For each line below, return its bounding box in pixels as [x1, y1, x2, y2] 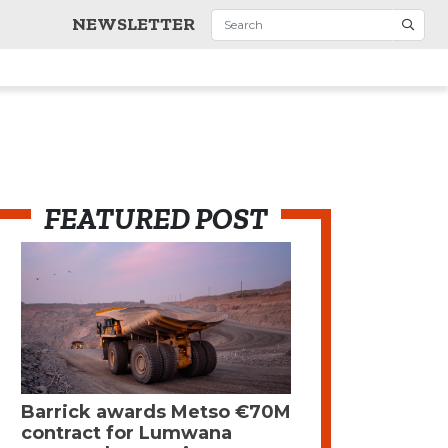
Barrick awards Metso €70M [21, 401, 291, 424]
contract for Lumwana [21, 422, 232, 445]
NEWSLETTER [71, 13, 195, 36]
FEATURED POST [43, 201, 268, 238]
